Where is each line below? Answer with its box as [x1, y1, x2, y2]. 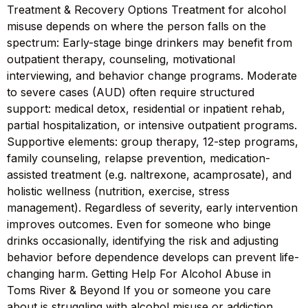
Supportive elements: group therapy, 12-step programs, [7, 135, 298, 149]
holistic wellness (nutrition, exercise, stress [7, 184, 230, 199]
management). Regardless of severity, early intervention [7, 201, 298, 215]
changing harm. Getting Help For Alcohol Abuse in [7, 267, 271, 281]
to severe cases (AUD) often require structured [7, 85, 254, 100]
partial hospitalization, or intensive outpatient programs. [7, 118, 297, 133]
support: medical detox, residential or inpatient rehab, [7, 102, 285, 116]
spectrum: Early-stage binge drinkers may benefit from [7, 36, 292, 50]
